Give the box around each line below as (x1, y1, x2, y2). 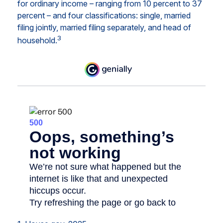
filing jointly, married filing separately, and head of (17, 22, 191, 32)
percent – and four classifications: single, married (17, 10, 191, 20)
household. (17, 35, 57, 45)
